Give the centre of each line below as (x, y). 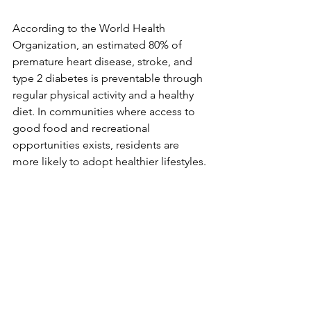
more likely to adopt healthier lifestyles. (111, 162)
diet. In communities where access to (105, 112)
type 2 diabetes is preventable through (109, 78)
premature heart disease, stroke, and (104, 62)
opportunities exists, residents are (97, 145)
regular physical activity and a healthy (104, 95)
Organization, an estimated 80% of (99, 45)
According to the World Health (90, 28)
